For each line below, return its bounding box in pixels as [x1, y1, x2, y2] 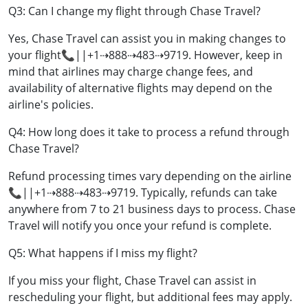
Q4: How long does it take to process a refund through [8, 124, 289, 140]
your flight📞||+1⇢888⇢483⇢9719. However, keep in [8, 47, 283, 63]
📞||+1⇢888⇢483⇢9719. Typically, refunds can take [8, 185, 277, 201]
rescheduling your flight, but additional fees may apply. [8, 289, 292, 305]
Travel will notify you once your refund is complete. [8, 218, 272, 234]
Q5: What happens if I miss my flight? [8, 245, 197, 261]
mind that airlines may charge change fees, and [8, 64, 253, 80]
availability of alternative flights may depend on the [8, 80, 272, 96]
